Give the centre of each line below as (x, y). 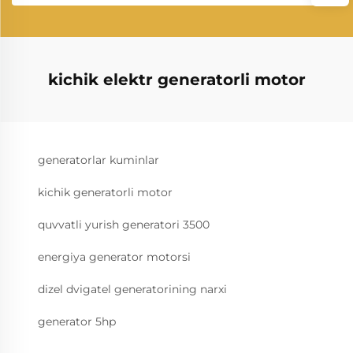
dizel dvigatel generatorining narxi (132, 289)
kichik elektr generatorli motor (176, 80)
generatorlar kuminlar (98, 160)
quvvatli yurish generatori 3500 (124, 225)
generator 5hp (77, 321)
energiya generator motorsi (114, 257)
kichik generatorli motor (105, 192)
